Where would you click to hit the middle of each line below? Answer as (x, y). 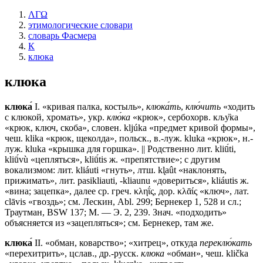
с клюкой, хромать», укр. (56, 117)
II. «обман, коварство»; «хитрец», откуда (116, 242)
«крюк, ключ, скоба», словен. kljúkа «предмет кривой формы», (130, 127)
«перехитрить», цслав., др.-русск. (73, 253)
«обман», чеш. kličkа (206, 253)
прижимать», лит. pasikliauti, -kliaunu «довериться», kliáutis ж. (127, 180)
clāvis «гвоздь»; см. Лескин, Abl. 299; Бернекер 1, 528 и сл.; (123, 201)
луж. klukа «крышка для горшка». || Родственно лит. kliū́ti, (120, 149)
